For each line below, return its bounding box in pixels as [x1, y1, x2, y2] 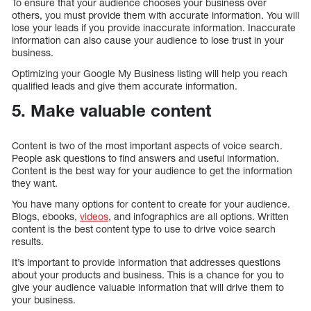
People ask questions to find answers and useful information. [12, 152, 279, 165]
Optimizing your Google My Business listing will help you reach [12, 67, 287, 79]
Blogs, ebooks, [12, 210, 80, 223]
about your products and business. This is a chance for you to [12, 269, 284, 281]
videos [80, 210, 108, 223]
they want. [12, 177, 58, 190]
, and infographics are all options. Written [108, 210, 289, 223]
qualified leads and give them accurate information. [12, 79, 237, 92]
